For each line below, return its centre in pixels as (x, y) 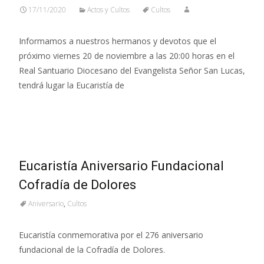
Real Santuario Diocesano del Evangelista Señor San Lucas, (132, 70)
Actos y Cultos (108, 9)
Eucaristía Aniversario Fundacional (121, 166)
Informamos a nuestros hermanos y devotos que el (118, 41)
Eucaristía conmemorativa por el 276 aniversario (111, 235)
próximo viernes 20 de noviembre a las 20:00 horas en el (127, 55)
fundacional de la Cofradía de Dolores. (92, 249)
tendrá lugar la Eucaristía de (72, 85)
